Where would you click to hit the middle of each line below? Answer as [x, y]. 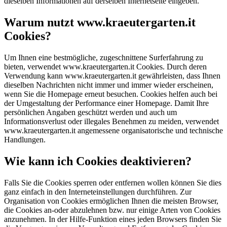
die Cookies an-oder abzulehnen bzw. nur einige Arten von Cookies [112, 210]
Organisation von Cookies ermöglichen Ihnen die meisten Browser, [111, 201]
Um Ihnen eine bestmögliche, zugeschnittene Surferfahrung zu [104, 58]
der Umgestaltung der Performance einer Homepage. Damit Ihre [106, 103]
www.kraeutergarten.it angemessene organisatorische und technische [113, 131]
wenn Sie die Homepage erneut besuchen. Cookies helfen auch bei [111, 94]
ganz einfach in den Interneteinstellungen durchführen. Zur [98, 192]
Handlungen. [25, 140]
